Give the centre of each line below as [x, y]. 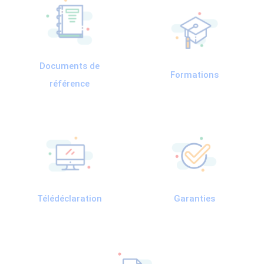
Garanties [194, 198]
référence [70, 83]
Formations [194, 75]
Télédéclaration [70, 198]
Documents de [70, 66]
